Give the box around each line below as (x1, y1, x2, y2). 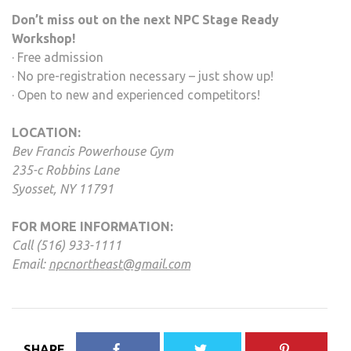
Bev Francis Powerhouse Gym (12, 144, 173, 159)
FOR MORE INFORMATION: (12, 219, 173, 234)
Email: (12, 257, 49, 272)
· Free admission (12, 50, 103, 65)
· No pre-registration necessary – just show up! (12, 69, 273, 84)
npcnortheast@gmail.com (49, 257, 190, 272)
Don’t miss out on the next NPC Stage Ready (12, 13, 279, 27)
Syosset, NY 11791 (12, 182, 114, 197)
